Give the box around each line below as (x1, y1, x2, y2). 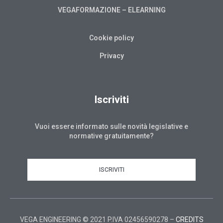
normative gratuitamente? (69, 131, 154, 140)
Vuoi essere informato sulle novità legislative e (35, 122, 188, 130)
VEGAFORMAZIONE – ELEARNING (57, 5, 166, 14)
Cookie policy (89, 33, 134, 42)
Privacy (99, 51, 124, 60)
